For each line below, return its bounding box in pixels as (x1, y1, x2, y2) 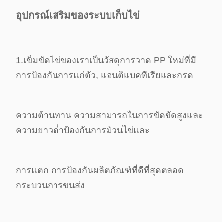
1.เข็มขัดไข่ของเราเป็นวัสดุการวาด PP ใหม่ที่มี (16, 55, 196, 65)
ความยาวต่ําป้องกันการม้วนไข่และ (16, 125, 150, 135)
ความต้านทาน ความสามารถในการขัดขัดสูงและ (16, 111, 203, 120)
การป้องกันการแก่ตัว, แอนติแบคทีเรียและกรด (16, 70, 193, 80)
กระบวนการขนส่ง (16, 180, 85, 190)
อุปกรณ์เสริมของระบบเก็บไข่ (16, 10, 140, 21)
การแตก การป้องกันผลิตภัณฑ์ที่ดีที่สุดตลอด (16, 166, 184, 175)
